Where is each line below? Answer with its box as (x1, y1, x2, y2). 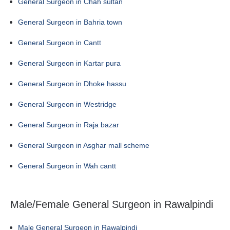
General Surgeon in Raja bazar (18, 121, 119, 129)
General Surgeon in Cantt (18, 39, 101, 47)
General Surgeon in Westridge (18, 100, 117, 108)
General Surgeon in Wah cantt (18, 162, 116, 170)
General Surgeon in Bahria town (18, 18, 122, 26)
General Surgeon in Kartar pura (18, 59, 121, 67)
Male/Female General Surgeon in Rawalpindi (10, 199, 213, 210)
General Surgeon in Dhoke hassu (18, 80, 126, 88)
